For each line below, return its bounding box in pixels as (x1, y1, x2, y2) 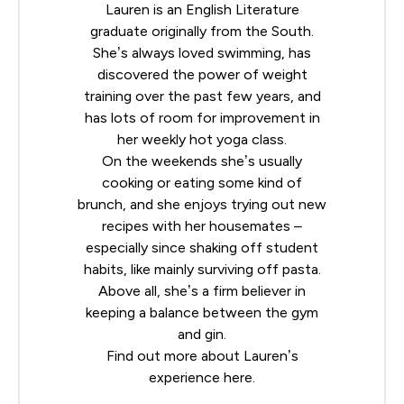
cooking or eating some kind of (102, 174, 302, 190)
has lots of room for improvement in (84, 109, 320, 125)
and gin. (178, 326, 226, 342)
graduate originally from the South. (90, 23, 314, 39)
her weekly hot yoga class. (117, 131, 287, 147)
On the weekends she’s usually (102, 152, 302, 169)
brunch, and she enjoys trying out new (78, 196, 326, 212)
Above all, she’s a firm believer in (98, 282, 306, 298)
